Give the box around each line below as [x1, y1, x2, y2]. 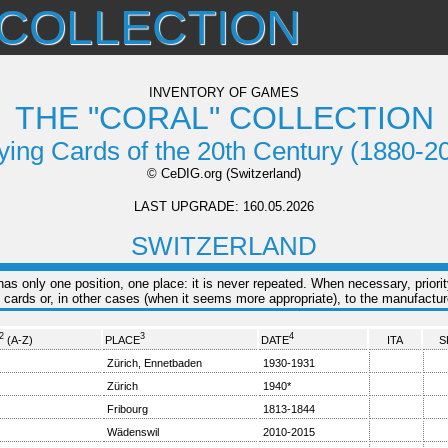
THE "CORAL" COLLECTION [14, 100, 434, 136]
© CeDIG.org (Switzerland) [147, 166, 301, 181]
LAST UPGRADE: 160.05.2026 [134, 199, 314, 214]
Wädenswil [106, 426, 159, 438]
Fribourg [106, 403, 148, 415]
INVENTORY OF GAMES [149, 85, 299, 100]
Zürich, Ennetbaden [106, 357, 202, 369]
